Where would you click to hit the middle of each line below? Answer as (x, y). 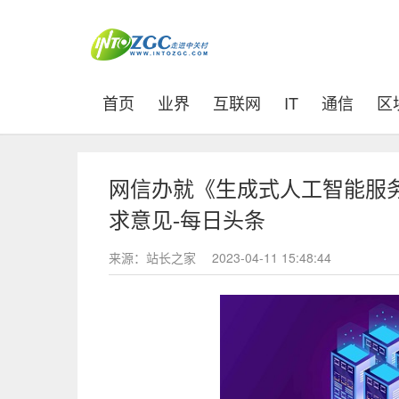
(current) (164, 102)
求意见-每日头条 (187, 221)
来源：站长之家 (154, 257)
